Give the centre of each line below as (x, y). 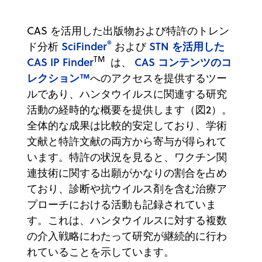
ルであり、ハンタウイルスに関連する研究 (127, 94)
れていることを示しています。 (101, 251)
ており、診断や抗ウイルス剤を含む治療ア (127, 188)
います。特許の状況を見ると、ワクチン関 (127, 157)
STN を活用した (187, 46)
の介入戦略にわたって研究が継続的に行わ (127, 236)
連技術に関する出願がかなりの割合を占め (127, 173)
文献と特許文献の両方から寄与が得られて (127, 141)
